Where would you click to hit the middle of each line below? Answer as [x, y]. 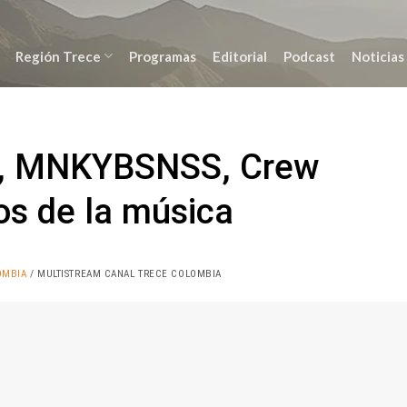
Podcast [309, 56]
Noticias [377, 56]
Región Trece [58, 56]
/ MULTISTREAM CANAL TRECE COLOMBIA [124, 273]
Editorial [239, 56]
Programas [162, 56]
